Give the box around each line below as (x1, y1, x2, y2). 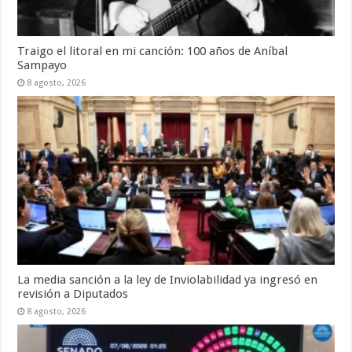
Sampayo (17, 57, 68, 72)
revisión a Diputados (17, 286, 129, 301)
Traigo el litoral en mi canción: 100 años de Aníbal (17, 43, 288, 58)
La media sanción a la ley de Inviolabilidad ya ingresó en (17, 272, 318, 287)
